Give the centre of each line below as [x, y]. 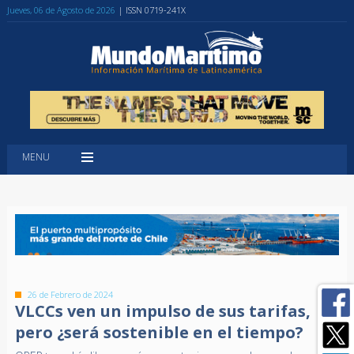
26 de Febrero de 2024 [70, 295]
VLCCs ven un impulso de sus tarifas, [162, 311]
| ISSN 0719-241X [152, 10]
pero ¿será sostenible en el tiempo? [159, 333]
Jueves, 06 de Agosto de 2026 [61, 10]
